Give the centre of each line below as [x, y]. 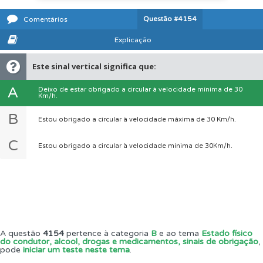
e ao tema [179, 233]
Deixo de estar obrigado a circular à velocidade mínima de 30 [140, 90]
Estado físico [227, 233]
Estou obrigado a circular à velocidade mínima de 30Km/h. [135, 146]
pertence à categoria [107, 233]
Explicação [133, 40]
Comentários [45, 19]
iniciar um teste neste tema [76, 250]
